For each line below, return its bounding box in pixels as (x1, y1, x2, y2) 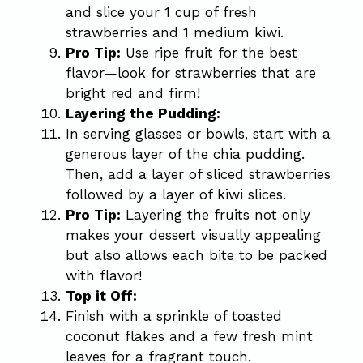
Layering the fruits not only (121, 207, 310, 223)
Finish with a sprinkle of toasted (66, 308, 282, 324)
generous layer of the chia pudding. (66, 146, 305, 162)
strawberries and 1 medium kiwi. (66, 24, 284, 41)
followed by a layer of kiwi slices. (66, 186, 286, 203)
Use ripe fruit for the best (121, 45, 297, 61)
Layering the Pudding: (66, 105, 220, 122)
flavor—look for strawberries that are (66, 65, 316, 81)
